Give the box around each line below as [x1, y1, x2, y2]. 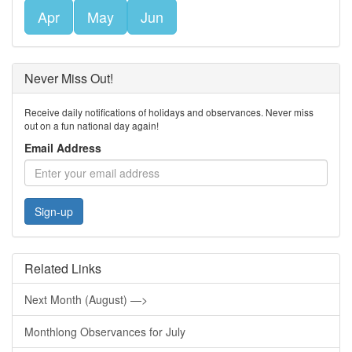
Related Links [24, 259, 101, 277]
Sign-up [35, 203, 73, 219]
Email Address [24, 140, 101, 156]
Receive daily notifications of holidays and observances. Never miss [24, 105, 313, 119]
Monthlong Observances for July [24, 324, 185, 339]
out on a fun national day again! [24, 119, 159, 132]
